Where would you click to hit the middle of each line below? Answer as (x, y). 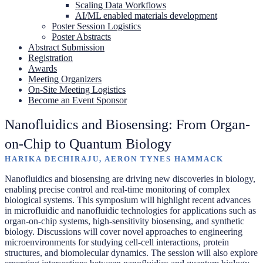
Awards (43, 68)
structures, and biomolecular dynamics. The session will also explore (131, 253)
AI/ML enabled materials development (146, 16)
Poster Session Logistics (96, 26)
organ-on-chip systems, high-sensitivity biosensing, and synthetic (124, 221)
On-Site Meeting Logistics (77, 90)
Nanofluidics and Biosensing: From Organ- (127, 124)
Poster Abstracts (81, 37)
